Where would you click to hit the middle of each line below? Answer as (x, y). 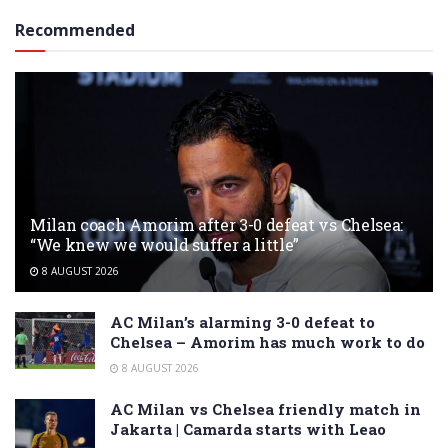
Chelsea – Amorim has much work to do (267, 341)
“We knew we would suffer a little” (165, 244)
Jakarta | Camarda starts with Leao (248, 428)
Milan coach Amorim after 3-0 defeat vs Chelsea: (216, 224)
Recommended (75, 29)
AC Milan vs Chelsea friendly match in (265, 408)
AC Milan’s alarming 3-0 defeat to (242, 321)
